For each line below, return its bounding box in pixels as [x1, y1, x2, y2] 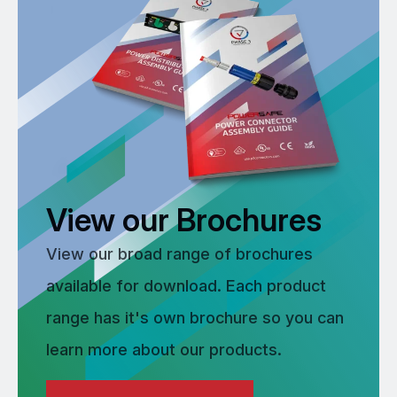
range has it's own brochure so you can [46, 307, 344, 327]
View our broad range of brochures [46, 244, 313, 263]
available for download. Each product [46, 276, 326, 295]
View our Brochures [46, 200, 322, 238]
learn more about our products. [46, 339, 282, 359]
